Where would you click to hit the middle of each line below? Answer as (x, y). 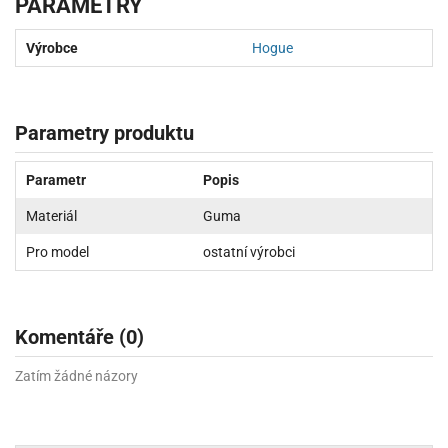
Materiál (51, 215)
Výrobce (52, 47)
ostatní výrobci (249, 251)
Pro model (57, 251)
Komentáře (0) (79, 336)
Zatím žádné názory (76, 375)
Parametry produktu (104, 132)
